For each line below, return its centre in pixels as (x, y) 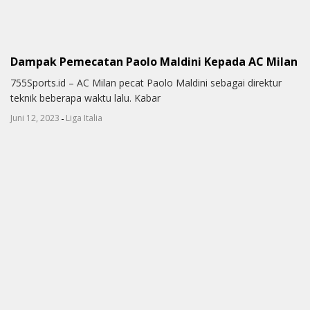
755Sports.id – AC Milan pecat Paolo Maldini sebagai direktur (146, 82)
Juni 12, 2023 (35, 118)
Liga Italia (84, 118)
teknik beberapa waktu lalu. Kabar (85, 98)
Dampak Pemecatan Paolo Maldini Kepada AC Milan (154, 62)
